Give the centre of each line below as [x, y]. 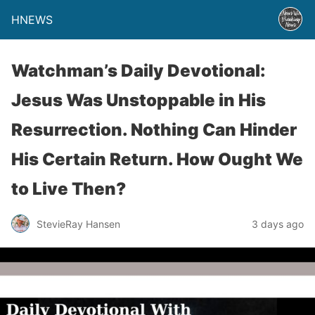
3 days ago [278, 224]
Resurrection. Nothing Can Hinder [154, 130]
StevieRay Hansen [78, 224]
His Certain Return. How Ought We [157, 159]
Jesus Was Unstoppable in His [139, 100]
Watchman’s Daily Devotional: [139, 71]
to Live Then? [69, 189]
